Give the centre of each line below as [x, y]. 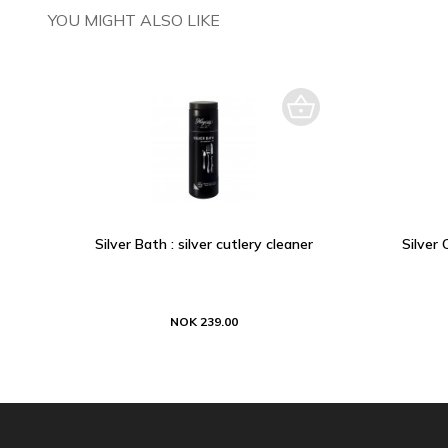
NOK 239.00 [204, 321]
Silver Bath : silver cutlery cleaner [204, 244]
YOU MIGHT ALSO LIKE [134, 20]
